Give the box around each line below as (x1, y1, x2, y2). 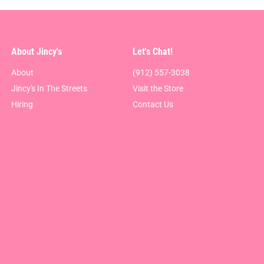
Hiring (11, 100, 33, 110)
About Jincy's (11, 47, 62, 58)
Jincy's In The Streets (11, 84, 87, 94)
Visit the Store (133, 84, 184, 94)
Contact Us (133, 100, 174, 110)
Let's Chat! (133, 47, 173, 58)
